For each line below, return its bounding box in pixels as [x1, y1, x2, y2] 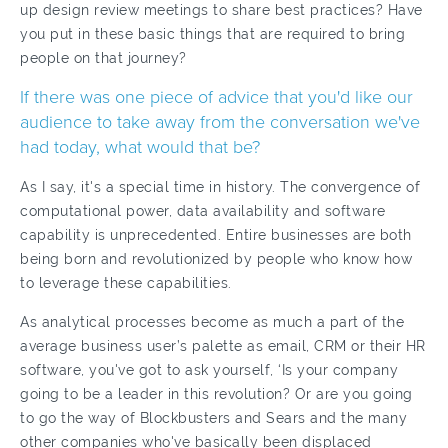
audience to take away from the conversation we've [20, 111, 420, 133]
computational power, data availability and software [20, 203, 386, 219]
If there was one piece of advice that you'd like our [20, 86, 413, 108]
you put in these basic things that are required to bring [20, 26, 405, 42]
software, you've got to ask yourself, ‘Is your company [20, 362, 398, 378]
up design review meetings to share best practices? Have [20, 2, 423, 18]
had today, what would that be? [20, 136, 260, 158]
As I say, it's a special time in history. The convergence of [20, 179, 420, 195]
